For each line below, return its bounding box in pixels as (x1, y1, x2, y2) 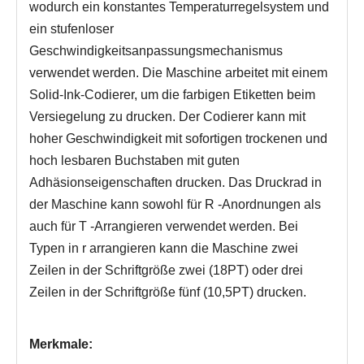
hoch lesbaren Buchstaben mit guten (29, 154, 240, 167)
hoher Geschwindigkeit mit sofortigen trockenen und (29, 132, 327, 145)
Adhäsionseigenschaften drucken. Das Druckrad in (29, 175, 322, 189)
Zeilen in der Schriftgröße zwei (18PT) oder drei (29, 263, 303, 277)
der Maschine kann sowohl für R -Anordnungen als (29, 197, 321, 211)
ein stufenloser (29, 22, 114, 36)
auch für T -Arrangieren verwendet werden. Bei (29, 219, 298, 233)
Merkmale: (29, 337, 93, 351)
